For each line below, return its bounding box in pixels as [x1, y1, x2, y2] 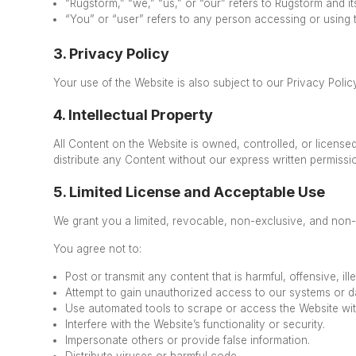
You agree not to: [53, 242, 142, 255]
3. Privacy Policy [53, 45, 170, 62]
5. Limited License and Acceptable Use [53, 183, 326, 200]
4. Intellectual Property [53, 106, 214, 123]
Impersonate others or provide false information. [65, 333, 311, 346]
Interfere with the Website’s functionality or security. [65, 317, 326, 331]
